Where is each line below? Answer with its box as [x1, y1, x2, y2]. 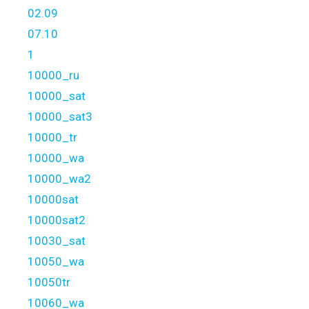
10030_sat [28, 234, 86, 248]
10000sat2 [28, 213, 86, 227]
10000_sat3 [28, 110, 92, 123]
